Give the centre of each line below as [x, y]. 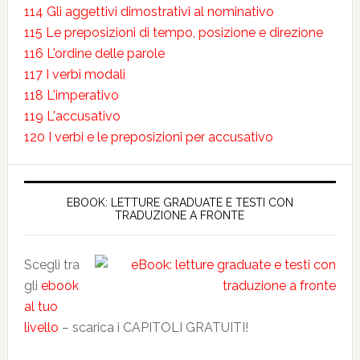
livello [41, 327]
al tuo [41, 307]
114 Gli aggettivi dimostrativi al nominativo [149, 12]
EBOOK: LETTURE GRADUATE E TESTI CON [180, 202]
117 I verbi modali [74, 74]
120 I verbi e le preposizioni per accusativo [148, 137]
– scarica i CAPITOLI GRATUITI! [153, 327]
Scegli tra [51, 265]
